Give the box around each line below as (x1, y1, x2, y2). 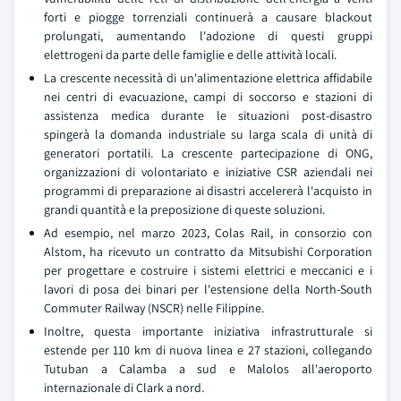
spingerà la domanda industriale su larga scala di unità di (44, 126, 372, 142)
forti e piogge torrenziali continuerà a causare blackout (44, 9, 372, 25)
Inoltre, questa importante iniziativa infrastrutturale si (44, 323, 372, 339)
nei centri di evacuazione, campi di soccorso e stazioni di (44, 89, 372, 105)
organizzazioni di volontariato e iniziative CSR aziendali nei (44, 164, 372, 180)
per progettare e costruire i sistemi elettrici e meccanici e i (44, 262, 372, 278)
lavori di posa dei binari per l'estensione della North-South (44, 281, 372, 297)
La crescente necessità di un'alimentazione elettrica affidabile (44, 70, 372, 86)
